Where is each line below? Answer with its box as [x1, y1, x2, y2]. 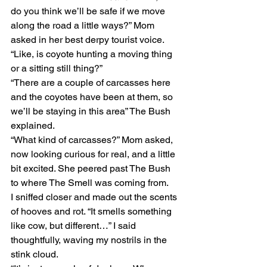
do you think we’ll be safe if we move [11, 5, 167, 17]
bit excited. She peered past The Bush [11, 163, 173, 174]
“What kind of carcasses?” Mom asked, [11, 134, 175, 145]
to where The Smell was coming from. [11, 177, 170, 188]
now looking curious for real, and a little [11, 148, 178, 160]
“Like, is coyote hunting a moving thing [11, 48, 175, 60]
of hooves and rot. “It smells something [11, 206, 174, 217]
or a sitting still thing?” [11, 63, 103, 74]
